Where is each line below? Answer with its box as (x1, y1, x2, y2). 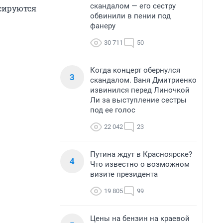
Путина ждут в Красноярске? (90, 150, 192, 159)
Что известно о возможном (90, 160, 190, 169)
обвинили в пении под (90, 11, 171, 20)
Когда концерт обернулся (90, 66, 180, 75)
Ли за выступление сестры (90, 96, 187, 105)
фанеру (90, 21, 115, 30)
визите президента (90, 170, 158, 179)
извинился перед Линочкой (90, 86, 190, 95)
